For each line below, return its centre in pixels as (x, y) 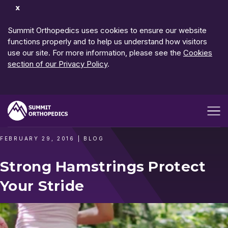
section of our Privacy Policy (58, 64)
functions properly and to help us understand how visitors (107, 41)
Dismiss (21, 11)
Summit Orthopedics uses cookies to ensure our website (107, 30)
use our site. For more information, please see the (95, 52)
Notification (27, 22)
